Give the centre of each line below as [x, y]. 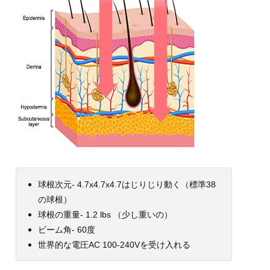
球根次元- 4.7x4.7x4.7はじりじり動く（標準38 [127, 184]
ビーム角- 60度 [67, 230]
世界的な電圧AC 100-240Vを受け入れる [114, 245]
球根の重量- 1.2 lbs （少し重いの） [105, 215]
